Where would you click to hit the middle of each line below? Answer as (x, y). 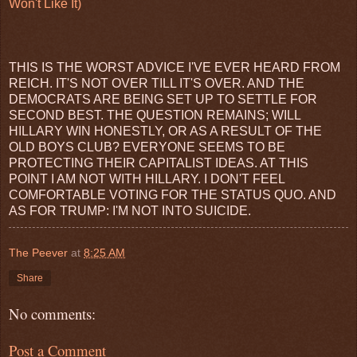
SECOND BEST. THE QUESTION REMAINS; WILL (155, 115)
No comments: (52, 313)
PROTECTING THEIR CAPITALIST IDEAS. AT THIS (159, 163)
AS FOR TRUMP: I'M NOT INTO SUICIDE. (130, 210)
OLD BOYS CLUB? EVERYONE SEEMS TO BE (147, 147)
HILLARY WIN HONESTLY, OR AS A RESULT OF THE (165, 131)
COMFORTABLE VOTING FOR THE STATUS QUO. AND (173, 194)
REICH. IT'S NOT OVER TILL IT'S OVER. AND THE (157, 83)
